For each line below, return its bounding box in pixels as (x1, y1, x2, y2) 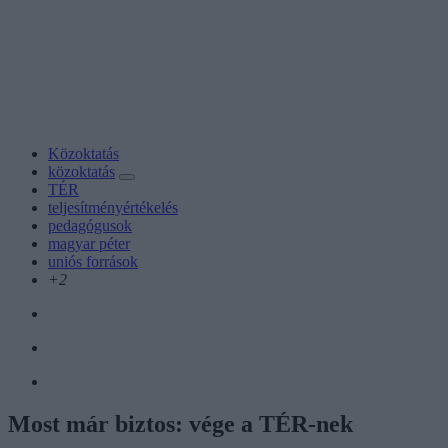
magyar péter (48, 234, 130, 252)
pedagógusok (48, 216, 132, 234)
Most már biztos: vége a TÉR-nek (8, 410, 353, 437)
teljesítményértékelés (48, 198, 178, 216)
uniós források (48, 252, 138, 270)
